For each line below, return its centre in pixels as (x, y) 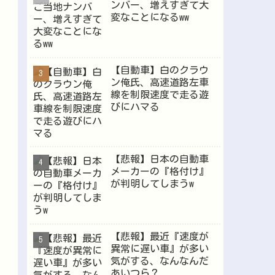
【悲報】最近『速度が (159, 236)
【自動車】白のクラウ (159, 70)
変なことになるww (149, 17)
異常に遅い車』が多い (159, 248)
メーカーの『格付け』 (159, 172)
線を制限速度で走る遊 (159, 94)
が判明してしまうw (152, 184)
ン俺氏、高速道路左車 (159, 82)
